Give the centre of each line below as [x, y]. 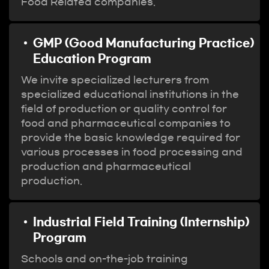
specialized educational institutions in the [130, 94]
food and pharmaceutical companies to [126, 123]
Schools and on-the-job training [104, 259]
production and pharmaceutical [106, 166]
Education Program [92, 59]
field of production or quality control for [124, 109]
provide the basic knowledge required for [131, 138]
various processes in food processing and [132, 152]
